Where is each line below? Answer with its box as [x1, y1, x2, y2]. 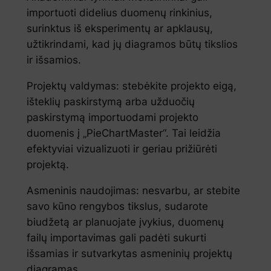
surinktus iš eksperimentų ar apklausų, [26, 22, 213, 35]
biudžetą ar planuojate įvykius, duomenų [26, 216, 224, 229]
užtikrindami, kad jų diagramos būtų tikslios [26, 38, 238, 51]
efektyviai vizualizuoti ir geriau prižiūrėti [26, 143, 217, 155]
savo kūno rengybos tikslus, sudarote [26, 200, 208, 213]
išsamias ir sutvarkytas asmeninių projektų [26, 247, 232, 260]
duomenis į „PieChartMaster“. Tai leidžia [26, 127, 221, 140]
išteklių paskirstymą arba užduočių [26, 96, 195, 108]
